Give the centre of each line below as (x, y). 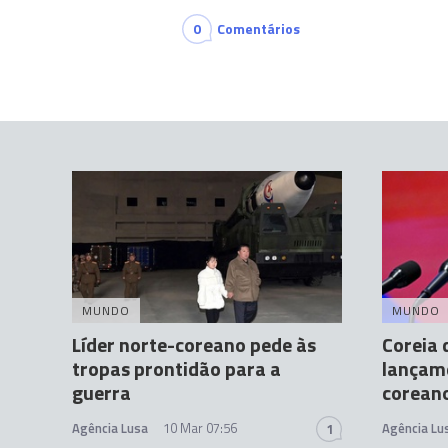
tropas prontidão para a (176, 369)
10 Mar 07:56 (200, 428)
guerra (101, 393)
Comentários (258, 29)
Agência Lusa (110, 428)
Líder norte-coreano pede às (194, 345)
